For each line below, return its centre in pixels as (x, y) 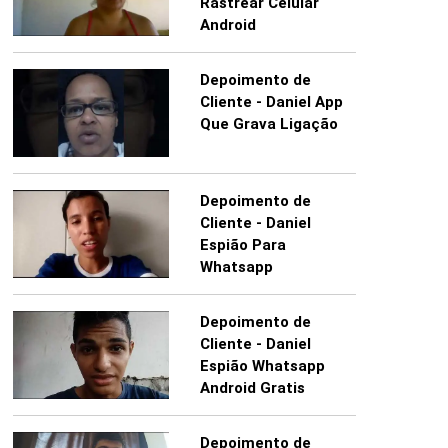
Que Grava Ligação (268, 124)
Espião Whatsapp (262, 366)
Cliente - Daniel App (271, 102)
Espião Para (242, 245)
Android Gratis (252, 388)
